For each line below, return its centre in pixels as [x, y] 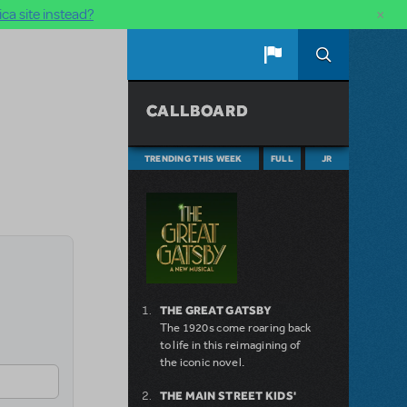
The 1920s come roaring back [235, 328]
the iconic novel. [202, 362]
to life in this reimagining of [230, 345]
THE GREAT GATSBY [215, 311]
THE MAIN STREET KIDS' [228, 396]
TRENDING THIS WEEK [193, 159]
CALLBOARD [199, 111]
